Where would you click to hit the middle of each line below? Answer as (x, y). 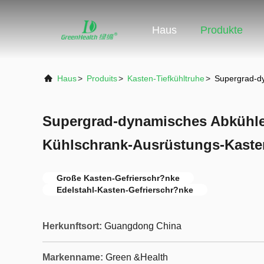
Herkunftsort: (72, 226)
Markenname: (73, 257)
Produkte (222, 30)
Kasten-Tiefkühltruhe (166, 78)
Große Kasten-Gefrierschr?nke (118, 178)
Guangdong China (143, 226)
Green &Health (137, 257)
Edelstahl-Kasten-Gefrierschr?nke (125, 190)
